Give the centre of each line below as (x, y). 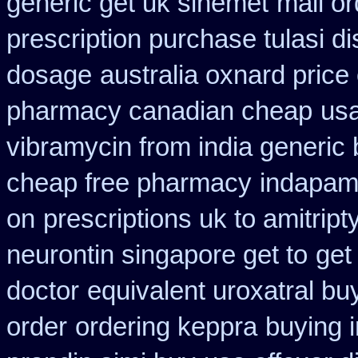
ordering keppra (166, 327)
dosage (49, 75)
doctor (43, 291)
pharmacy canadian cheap (159, 111)
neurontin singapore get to (157, 255)
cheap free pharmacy (129, 183)
